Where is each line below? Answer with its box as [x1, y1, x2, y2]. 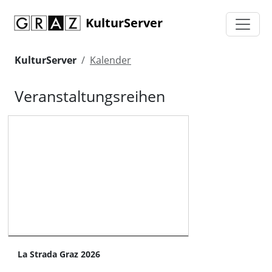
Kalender [90, 53, 131, 67]
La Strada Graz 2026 [18, 248, 100, 260]
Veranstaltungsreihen [15, 86, 165, 107]
